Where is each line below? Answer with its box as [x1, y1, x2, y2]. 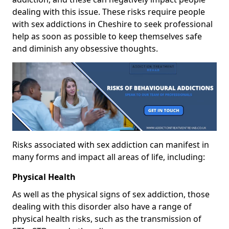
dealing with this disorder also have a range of [12, 200, 192, 212]
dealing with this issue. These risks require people [12, 6, 205, 18]
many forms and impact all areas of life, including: [12, 151, 205, 163]
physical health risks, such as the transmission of [12, 213, 201, 224]
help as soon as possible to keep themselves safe [12, 31, 202, 42]
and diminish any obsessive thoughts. [12, 43, 158, 55]
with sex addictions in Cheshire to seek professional [12, 18, 213, 30]
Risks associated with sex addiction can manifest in [12, 139, 209, 150]
